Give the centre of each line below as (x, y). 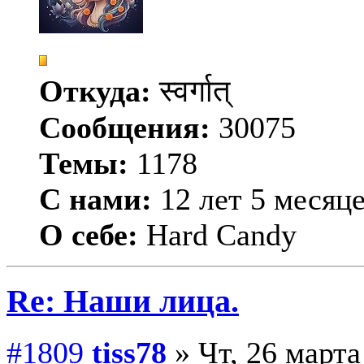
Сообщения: (125, 127)
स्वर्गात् (191, 91)
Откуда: (95, 91)
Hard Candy (217, 234)
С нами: (95, 199)
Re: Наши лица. (123, 301)
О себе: (89, 234)
